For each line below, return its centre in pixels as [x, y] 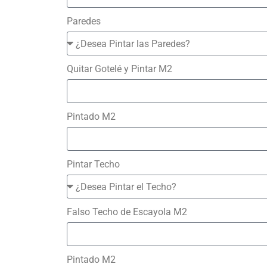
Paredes [84, 21]
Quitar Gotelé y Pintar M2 [119, 69]
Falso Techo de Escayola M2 [127, 212]
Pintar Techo [93, 164]
